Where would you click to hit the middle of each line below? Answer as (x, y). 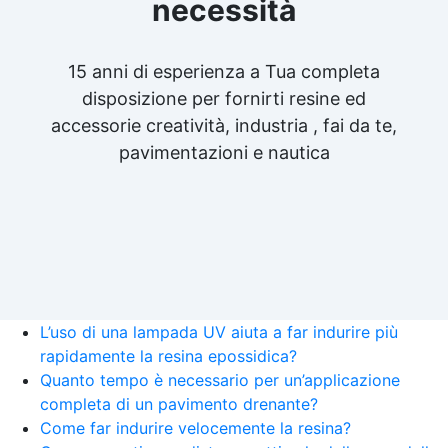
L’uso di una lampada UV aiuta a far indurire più (219, 331)
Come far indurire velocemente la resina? (195, 427)
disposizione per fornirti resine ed (224, 98)
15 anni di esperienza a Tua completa (224, 71)
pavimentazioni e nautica (224, 152)
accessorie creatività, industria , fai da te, (224, 125)
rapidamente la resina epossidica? (168, 355)
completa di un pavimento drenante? (179, 403)
